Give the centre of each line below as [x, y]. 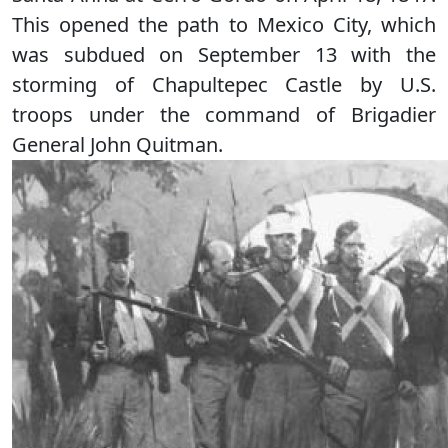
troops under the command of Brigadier [224, 114]
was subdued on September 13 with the [224, 54]
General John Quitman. [117, 144]
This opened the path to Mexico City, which [224, 24]
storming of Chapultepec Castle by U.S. [224, 84]
